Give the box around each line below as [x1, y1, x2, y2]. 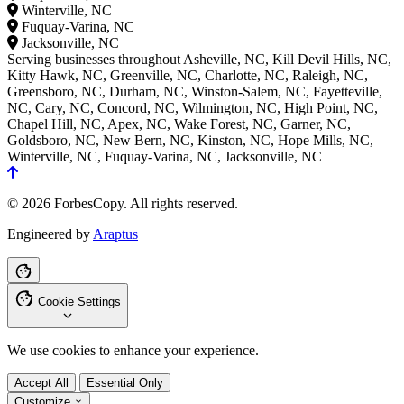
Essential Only [87, 375, 163, 390]
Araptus [93, 225, 138, 242]
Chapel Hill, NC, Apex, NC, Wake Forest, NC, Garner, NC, [7, 115, 351, 132]
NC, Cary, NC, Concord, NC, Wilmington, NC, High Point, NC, [7, 99, 378, 115]
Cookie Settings [38, 294, 121, 308]
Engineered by [7, 225, 93, 242]
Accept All [14, 375, 69, 390]
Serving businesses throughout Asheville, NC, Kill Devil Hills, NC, [7, 50, 391, 67]
